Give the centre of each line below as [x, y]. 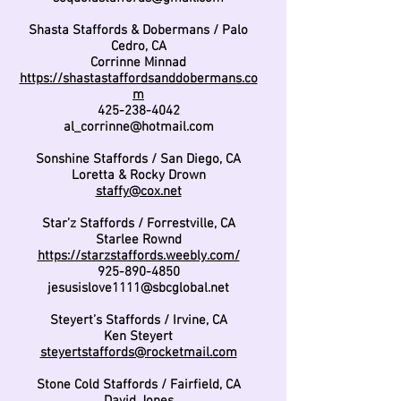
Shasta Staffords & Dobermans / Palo [138, 30]
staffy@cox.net [138, 192]
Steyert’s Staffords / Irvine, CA [138, 320]
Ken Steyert [138, 337]
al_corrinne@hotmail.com [138, 127]
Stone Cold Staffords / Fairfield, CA [138, 385]
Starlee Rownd [138, 240]
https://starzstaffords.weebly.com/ [138, 256]
